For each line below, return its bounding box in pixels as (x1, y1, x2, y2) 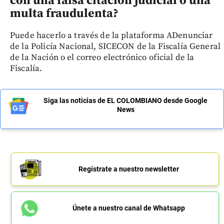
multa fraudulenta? (10, 5, 118, 21)
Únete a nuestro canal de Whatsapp (72, 203, 185, 212)
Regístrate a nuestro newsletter (78, 164, 179, 173)
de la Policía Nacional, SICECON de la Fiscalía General (10, 40, 221, 52)
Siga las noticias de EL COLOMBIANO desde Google (43, 96, 207, 104)
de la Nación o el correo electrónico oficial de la (10, 51, 194, 63)
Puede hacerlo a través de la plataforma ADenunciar (10, 29, 213, 41)
